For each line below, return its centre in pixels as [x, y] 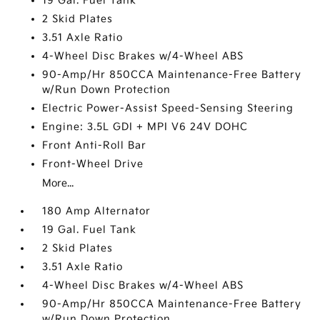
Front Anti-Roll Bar [95, 145]
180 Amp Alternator [97, 211]
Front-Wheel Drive [93, 164]
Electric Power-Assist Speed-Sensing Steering [168, 108]
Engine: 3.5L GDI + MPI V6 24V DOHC [145, 127]
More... [58, 183]
